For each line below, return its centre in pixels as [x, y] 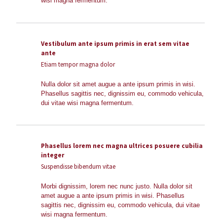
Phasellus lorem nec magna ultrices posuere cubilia [122, 146]
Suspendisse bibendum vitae [78, 166]
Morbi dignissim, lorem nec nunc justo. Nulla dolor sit [117, 186]
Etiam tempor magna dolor [78, 64]
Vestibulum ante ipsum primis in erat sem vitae [115, 44]
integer [53, 155]
